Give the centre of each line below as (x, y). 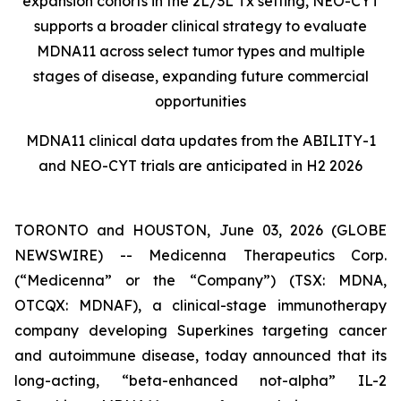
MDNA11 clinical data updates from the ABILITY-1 (200, 141)
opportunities (200, 101)
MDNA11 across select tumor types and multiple (200, 51)
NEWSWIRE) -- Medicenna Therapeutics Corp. (200, 255)
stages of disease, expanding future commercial (200, 76)
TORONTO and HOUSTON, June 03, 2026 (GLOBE (200, 230)
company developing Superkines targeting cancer (200, 330)
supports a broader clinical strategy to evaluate (200, 26)
